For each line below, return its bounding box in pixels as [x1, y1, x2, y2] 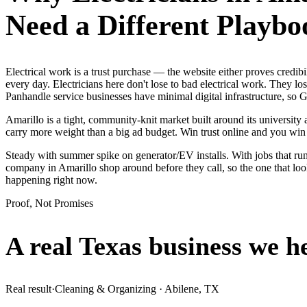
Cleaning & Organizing [55, 282, 156, 295]
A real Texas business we [5, 232, 279, 261]
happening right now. [5, 173, 97, 186]
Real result [5, 282, 51, 295]
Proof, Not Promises [5, 197, 93, 209]
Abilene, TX [164, 282, 219, 295]
